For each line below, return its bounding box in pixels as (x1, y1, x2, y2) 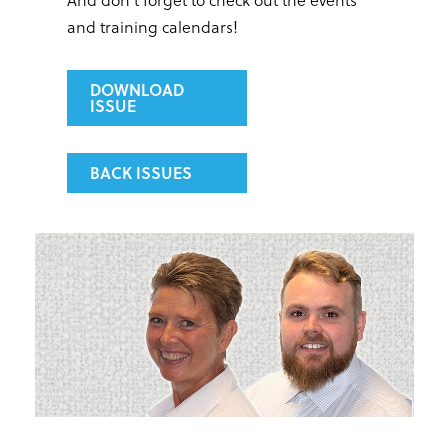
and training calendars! (67, 15, 238, 39)
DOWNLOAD (90, 78, 184, 102)
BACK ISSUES (90, 161, 192, 185)
